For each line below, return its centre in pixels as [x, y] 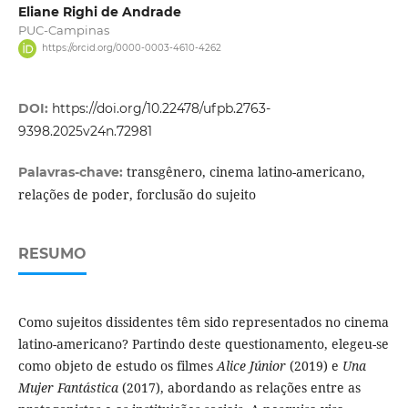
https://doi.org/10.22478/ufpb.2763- [161, 108]
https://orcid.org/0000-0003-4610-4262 [131, 48]
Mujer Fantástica [68, 387]
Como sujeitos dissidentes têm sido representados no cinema [203, 321]
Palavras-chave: [72, 172]
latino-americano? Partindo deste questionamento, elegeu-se [203, 343]
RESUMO [52, 253]
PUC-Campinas [63, 31]
